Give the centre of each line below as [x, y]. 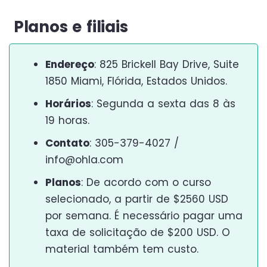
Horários [68, 103]
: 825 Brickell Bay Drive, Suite [167, 64]
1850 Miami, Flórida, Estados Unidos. [136, 81]
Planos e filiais [69, 27]
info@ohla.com [84, 159]
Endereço [70, 64]
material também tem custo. [122, 249]
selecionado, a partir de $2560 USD [137, 199]
